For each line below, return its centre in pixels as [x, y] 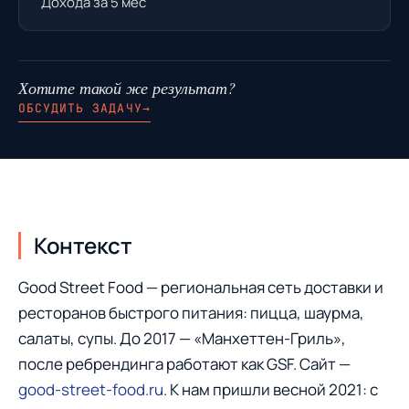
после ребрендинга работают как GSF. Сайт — [184, 364]
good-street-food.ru [91, 389]
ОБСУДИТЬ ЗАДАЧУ [80, 108]
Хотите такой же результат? [127, 88]
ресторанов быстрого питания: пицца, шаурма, [191, 313]
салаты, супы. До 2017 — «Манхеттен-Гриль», [182, 338]
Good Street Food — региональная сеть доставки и [201, 287]
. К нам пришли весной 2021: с [271, 389]
